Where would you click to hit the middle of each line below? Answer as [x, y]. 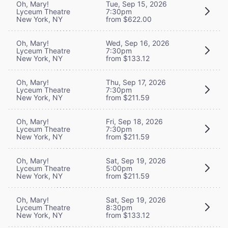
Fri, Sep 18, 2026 [134, 121]
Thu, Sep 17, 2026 [136, 82]
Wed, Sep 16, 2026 [138, 43]
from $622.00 [129, 19]
